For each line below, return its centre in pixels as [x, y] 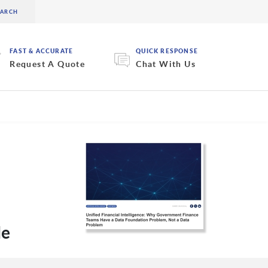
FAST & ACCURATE [42, 51]
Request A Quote [48, 64]
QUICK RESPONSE [167, 51]
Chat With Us [166, 64]
